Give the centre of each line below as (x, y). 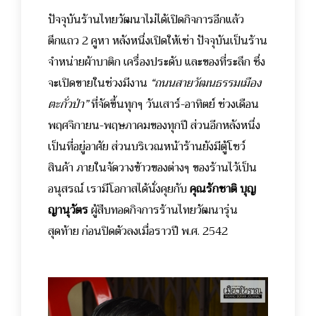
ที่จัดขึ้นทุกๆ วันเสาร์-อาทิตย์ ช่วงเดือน (174, 105)
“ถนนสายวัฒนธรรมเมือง (206, 84)
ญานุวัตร (68, 211)
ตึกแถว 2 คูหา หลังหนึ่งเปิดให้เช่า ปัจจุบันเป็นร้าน (158, 41)
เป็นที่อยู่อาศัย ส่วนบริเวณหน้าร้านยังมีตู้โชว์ (147, 147)
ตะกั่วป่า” (68, 105)
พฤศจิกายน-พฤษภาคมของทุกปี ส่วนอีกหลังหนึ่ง (154, 126)
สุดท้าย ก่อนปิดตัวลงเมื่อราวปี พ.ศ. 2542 (138, 232)
